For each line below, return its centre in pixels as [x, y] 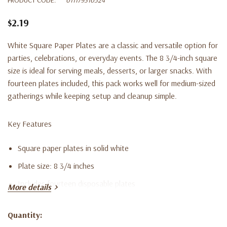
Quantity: [25, 215]
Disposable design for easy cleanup [76, 219]
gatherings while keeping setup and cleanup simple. [92, 96]
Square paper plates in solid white [73, 148]
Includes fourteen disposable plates [77, 183]
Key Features [30, 123]
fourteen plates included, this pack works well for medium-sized [111, 83]
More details [29, 187]
